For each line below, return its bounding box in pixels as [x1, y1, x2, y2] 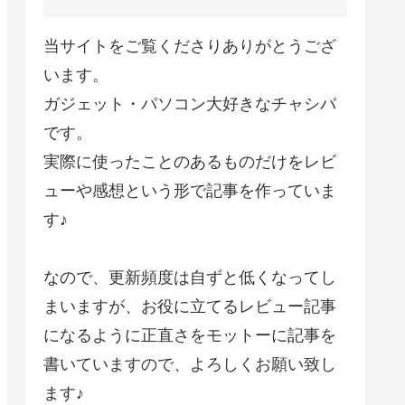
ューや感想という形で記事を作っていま [43, 181, 336, 200]
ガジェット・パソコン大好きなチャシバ [43, 94, 336, 113]
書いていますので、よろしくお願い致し [43, 354, 336, 373]
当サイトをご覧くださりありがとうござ [43, 36, 336, 55]
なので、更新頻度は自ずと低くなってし [43, 268, 336, 287]
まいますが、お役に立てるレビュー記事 [43, 297, 336, 316]
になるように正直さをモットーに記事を [43, 325, 336, 344]
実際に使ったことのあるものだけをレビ [43, 152, 336, 171]
